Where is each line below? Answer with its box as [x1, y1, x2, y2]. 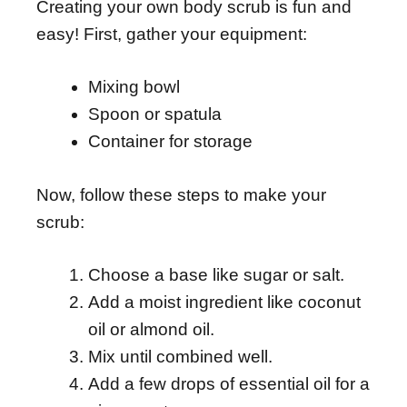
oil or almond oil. [88, 320, 214, 340]
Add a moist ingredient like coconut [88, 293, 361, 313]
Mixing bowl [88, 77, 180, 97]
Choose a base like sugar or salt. [88, 265, 344, 285]
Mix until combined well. [88, 347, 273, 367]
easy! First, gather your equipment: [36, 24, 307, 44]
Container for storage [88, 132, 253, 152]
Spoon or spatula [88, 104, 222, 124]
